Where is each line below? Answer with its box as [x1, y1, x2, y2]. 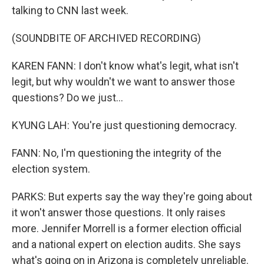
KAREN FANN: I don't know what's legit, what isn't [12, 60, 239, 72]
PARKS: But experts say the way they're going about [12, 190, 252, 203]
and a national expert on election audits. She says [12, 238, 241, 251]
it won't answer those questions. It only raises [12, 206, 226, 219]
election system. [12, 163, 90, 176]
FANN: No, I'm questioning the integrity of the [12, 147, 222, 160]
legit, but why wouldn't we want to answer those [12, 75, 235, 88]
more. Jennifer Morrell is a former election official [12, 222, 242, 235]
